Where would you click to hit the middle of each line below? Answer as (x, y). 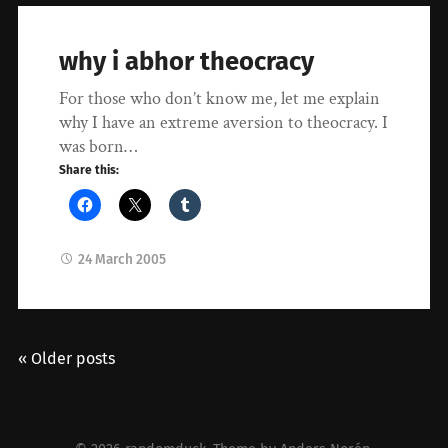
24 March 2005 (122, 259)
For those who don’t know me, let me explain (220, 98)
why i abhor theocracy (187, 61)
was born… (98, 146)
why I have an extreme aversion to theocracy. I (224, 122)
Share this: (89, 169)
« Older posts (66, 359)
